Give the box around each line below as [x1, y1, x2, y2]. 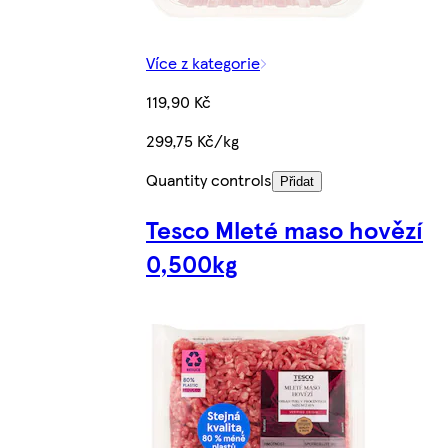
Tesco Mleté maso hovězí [146, 211, 423, 246]
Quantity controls [146, 167, 272, 191]
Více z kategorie [146, 50, 260, 74]
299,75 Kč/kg [146, 128, 239, 152]
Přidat [280, 173, 314, 189]
